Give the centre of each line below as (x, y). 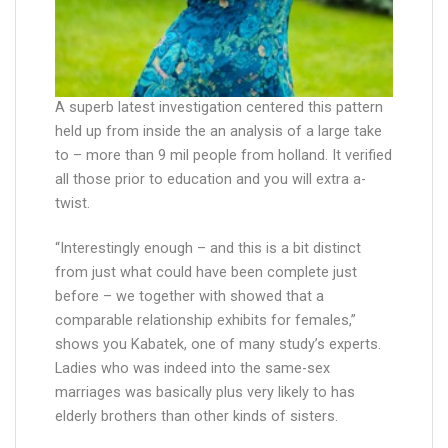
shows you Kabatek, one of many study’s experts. (218, 344)
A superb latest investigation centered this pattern (219, 108)
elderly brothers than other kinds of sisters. (196, 416)
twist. (72, 204)
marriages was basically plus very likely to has (205, 392)
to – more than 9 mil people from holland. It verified (223, 156)
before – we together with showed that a (189, 296)
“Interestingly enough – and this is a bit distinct (208, 248)
